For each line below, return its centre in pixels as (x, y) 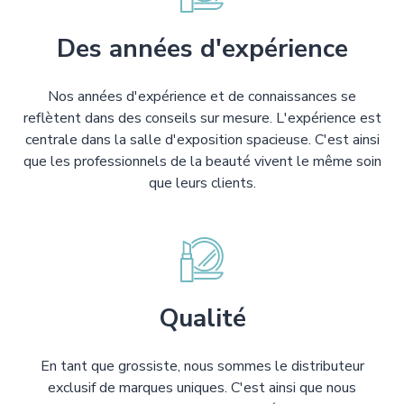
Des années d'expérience (202, 49)
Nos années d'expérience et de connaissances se (202, 97)
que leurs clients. (202, 184)
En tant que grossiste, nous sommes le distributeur (202, 367)
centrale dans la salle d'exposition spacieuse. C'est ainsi (202, 140)
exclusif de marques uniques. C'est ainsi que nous (202, 388)
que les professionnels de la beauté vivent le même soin (202, 162)
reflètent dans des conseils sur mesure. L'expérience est (202, 119)
